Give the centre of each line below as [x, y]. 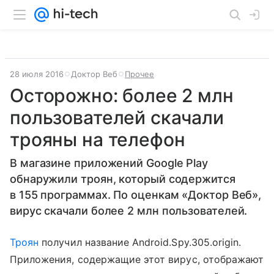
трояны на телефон [98, 139]
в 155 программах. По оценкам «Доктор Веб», [136, 195]
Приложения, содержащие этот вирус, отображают [137, 259]
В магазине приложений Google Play [109, 163]
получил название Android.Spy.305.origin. [140, 242]
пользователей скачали [117, 117]
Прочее [139, 74]
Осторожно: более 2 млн [122, 95]
